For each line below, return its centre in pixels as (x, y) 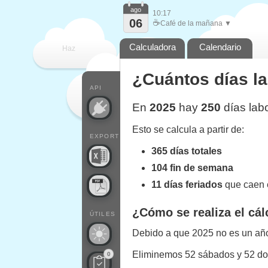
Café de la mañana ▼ (196, 23)
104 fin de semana (192, 168)
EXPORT (104, 136)
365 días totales (187, 151)
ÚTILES (103, 214)
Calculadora (152, 47)
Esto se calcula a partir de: (188, 130)
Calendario (220, 47)
